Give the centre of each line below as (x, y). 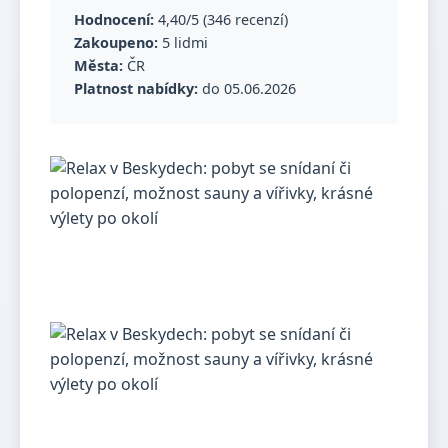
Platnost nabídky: (136, 88)
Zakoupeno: (116, 42)
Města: (98, 65)
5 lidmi (183, 42)
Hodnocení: (114, 19)
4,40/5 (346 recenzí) (221, 19)
